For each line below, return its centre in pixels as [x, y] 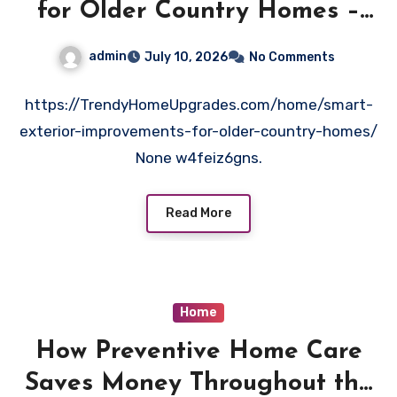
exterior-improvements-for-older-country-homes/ [198, 132]
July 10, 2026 [186, 58]
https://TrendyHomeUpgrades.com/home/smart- [198, 105]
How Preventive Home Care [198, 351]
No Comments [292, 58]
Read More [198, 213]
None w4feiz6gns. [198, 158]
